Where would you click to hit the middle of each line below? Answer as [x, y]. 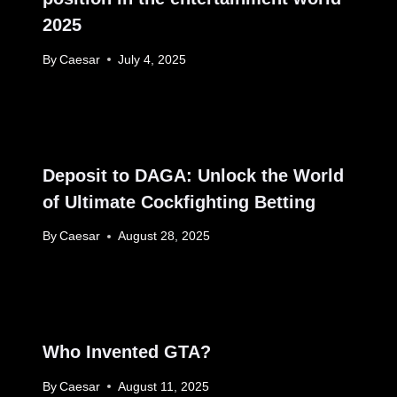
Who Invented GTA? [127, 352]
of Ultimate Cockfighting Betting [179, 202]
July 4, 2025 [152, 59]
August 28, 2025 [164, 237]
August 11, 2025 [164, 386]
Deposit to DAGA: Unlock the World [193, 175]
